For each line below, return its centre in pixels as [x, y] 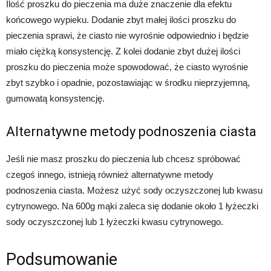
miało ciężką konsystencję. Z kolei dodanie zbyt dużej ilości [123, 51]
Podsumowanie [62, 259]
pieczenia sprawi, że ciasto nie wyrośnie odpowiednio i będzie [127, 35]
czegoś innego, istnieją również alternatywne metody [110, 174]
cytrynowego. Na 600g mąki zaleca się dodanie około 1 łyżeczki [132, 206]
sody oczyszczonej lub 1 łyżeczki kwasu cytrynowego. [115, 221]
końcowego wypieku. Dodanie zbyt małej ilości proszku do [121, 19]
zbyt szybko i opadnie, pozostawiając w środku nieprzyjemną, [128, 82]
